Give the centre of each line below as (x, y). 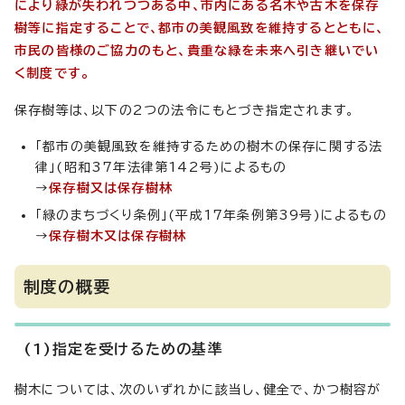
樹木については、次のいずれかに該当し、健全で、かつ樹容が (198, 390)
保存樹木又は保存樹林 (118, 236)
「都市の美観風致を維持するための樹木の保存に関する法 (209, 146)
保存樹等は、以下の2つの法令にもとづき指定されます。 (185, 110)
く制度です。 (52, 73)
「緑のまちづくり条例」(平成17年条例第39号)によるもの (211, 215)
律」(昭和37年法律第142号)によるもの (161, 167)
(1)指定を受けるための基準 (123, 349)
